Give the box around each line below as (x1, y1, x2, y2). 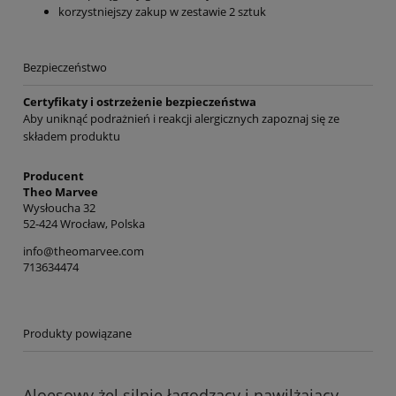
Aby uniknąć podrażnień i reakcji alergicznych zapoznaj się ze (23, 110, 339, 127)
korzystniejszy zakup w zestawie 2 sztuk (58, 4, 266, 20)
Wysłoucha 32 (23, 200, 95, 217)
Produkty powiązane (23, 325, 132, 342)
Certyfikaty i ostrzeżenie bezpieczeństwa (23, 94, 256, 110)
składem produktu (23, 128, 120, 145)
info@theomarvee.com (23, 243, 144, 260)
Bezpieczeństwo (23, 59, 107, 76)
